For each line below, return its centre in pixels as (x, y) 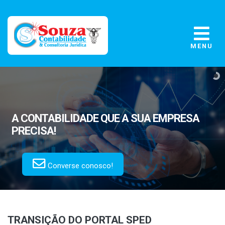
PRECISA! (34, 131)
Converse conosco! (80, 166)
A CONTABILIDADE (55, 119)
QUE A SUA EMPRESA (149, 119)
